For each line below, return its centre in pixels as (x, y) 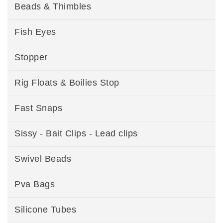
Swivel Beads (43, 159)
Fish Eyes (35, 32)
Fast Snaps (38, 108)
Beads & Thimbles (53, 7)
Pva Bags (35, 184)
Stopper (31, 57)
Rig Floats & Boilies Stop (67, 83)
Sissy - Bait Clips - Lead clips (76, 134)
